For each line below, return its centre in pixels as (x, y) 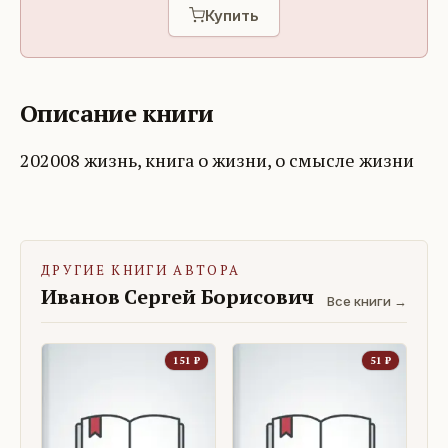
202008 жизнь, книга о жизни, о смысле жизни (217, 160)
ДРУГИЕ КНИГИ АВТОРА (141, 270)
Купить (232, 15)
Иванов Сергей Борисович (177, 297)
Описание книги (117, 113)
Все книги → (367, 301)
